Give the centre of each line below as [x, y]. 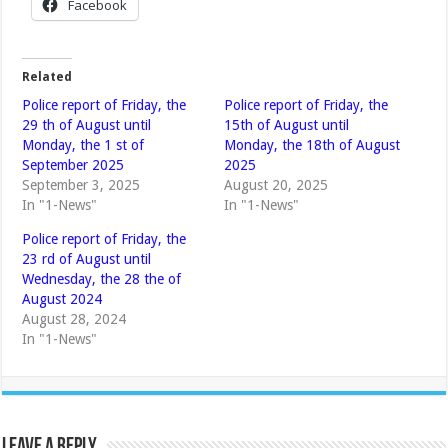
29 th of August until [87, 124]
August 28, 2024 [74, 318]
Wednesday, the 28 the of [102, 278]
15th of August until [286, 124]
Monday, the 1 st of [83, 144]
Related [47, 76]
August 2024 [62, 298]
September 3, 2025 [81, 184]
